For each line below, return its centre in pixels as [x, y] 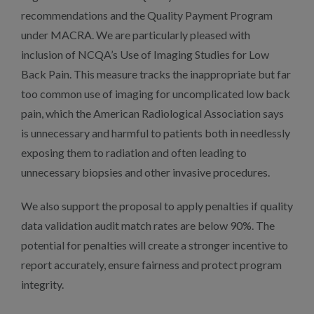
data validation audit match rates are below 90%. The [148, 225]
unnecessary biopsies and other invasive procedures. [145, 172]
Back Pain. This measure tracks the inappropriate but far [156, 74]
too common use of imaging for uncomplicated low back [156, 94]
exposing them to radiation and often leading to [134, 152]
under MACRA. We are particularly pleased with [136, 35]
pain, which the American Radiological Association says [152, 113]
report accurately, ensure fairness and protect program [151, 265]
